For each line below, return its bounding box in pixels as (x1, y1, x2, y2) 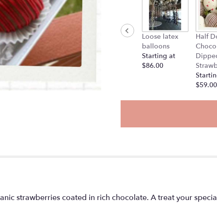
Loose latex (142, 32, 178, 42)
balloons (142, 42, 170, 51)
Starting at (142, 51, 175, 61)
